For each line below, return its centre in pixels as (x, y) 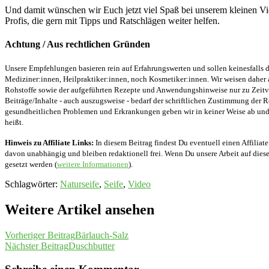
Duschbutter (92, 246)
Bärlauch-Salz (102, 235)
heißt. (14, 122)
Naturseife (80, 184)
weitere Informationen (93, 165)
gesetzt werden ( (31, 165)
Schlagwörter (30, 184)
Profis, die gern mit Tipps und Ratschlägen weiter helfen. (112, 20)
